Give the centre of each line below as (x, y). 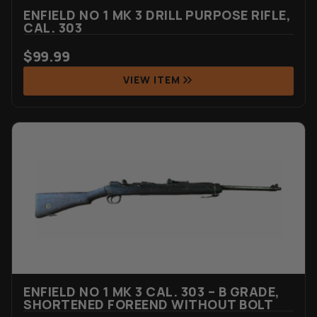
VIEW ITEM (151, 80)
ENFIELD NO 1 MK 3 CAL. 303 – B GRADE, (152, 292)
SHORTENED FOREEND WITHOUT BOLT (148, 305)
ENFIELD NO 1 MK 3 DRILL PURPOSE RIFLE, (157, 15)
